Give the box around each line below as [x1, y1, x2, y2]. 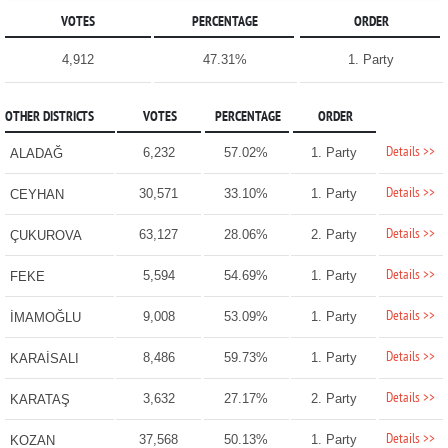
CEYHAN [9, 187, 64, 203]
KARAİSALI [9, 351, 79, 367]
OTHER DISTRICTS [4, 109, 94, 127]
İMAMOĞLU [9, 310, 81, 326]
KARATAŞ [9, 392, 70, 408]
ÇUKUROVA [9, 228, 82, 244]
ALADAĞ [9, 146, 63, 162]
